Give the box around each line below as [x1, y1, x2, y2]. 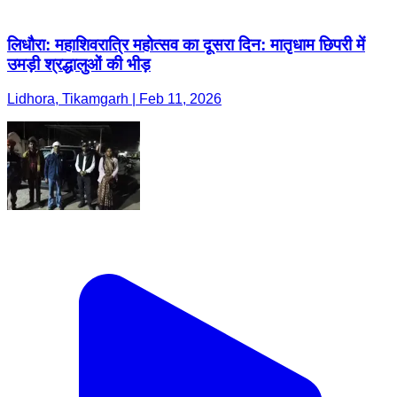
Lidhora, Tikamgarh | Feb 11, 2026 [7, 91, 222, 107]
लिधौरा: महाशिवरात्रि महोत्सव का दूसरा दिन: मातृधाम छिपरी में [7, 35, 365, 55]
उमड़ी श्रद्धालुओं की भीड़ [7, 55, 151, 74]
